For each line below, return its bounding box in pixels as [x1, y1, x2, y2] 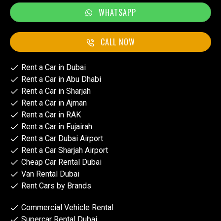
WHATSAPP [98, 6, 136, 19]
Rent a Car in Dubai [21, 63, 86, 73]
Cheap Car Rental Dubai [21, 157, 102, 167]
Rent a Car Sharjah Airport [21, 146, 108, 155]
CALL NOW [100, 36, 135, 48]
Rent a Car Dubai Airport [21, 134, 103, 144]
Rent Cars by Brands [21, 181, 91, 191]
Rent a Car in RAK [21, 110, 81, 120]
